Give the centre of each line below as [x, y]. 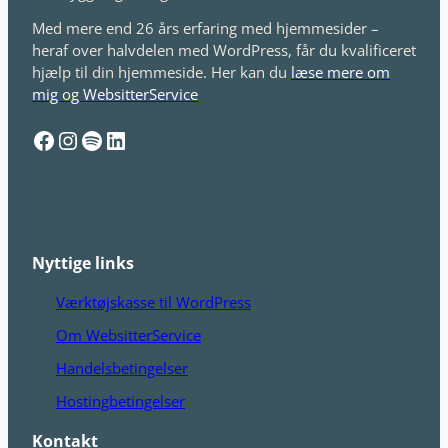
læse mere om [340, 72]
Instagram [66, 139]
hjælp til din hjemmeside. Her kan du [161, 72]
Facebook [37, 139]
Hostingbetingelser [120, 401]
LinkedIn [110, 139]
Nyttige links [83, 262]
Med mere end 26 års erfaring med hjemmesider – [205, 28]
